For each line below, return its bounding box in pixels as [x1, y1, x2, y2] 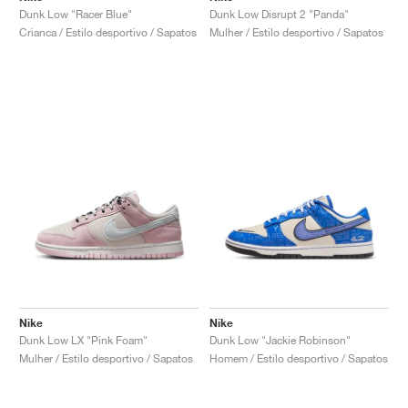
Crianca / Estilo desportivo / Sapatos [19, 25, 197, 40]
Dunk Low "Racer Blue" [19, 7, 132, 22]
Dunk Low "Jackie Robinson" [209, 333, 351, 348]
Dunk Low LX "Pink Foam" [19, 333, 148, 348]
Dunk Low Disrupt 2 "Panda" [209, 7, 349, 22]
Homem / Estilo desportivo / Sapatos [209, 352, 388, 366]
